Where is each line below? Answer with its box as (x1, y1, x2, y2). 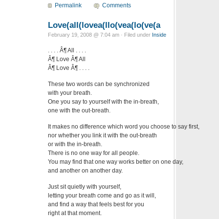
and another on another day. (48, 167, 123, 174)
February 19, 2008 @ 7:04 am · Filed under (48, 31, 152, 38)
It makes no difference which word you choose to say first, (48, 123, 199, 130)
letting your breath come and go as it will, (48, 192, 156, 199)
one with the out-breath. (48, 107, 110, 114)
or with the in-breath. (48, 140, 102, 148)
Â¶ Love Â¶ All (48, 55, 86, 63)
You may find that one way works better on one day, (48, 158, 183, 165)
